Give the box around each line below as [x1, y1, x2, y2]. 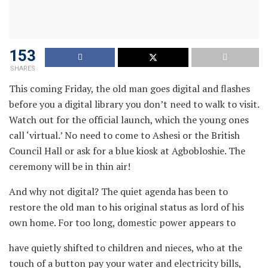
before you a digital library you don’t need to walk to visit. [9, 98, 259, 111]
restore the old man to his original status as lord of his [9, 200, 244, 214]
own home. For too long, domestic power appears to [9, 216, 236, 230]
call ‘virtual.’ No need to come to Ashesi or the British [9, 129, 240, 142]
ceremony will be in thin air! [9, 160, 130, 173]
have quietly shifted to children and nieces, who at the [9, 241, 242, 255]
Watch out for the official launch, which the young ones [9, 113, 249, 127]
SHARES [10, 65, 35, 73]
